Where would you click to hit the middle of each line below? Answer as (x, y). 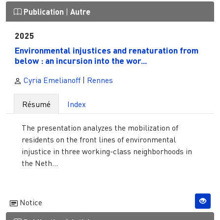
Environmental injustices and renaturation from (106, 50)
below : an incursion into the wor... (81, 60)
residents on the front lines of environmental (99, 139)
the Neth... (40, 163)
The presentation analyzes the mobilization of (100, 127)
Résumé (36, 104)
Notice (30, 202)
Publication (44, 12)
